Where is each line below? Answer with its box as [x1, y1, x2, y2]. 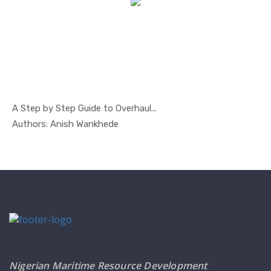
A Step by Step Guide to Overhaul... [12, 102, 157, 114]
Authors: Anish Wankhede [12, 118, 119, 129]
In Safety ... [105, 116, 155, 130]
